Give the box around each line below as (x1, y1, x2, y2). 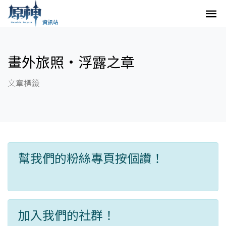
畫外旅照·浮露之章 (8, 51, 135, 72)
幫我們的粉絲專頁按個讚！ (18, 149, 163, 167)
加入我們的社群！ (18, 206, 115, 224)
